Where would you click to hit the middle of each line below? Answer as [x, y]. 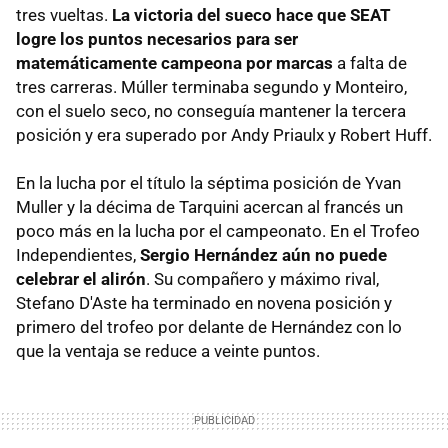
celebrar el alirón [81, 279]
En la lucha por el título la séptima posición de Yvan [208, 183]
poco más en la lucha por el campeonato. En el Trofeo [218, 231]
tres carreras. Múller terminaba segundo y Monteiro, [211, 87]
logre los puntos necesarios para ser [157, 39]
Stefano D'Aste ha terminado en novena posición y [204, 303]
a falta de [370, 63]
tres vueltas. [64, 15]
